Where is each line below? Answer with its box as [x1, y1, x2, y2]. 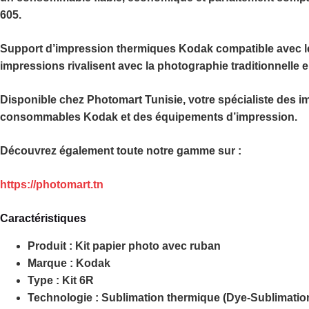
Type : [28, 275, 59, 287]
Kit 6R [59, 275, 94, 287]
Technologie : [28, 292, 99, 304]
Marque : [28, 257, 73, 270]
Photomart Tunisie [87, 94, 183, 106]
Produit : [28, 240, 72, 252]
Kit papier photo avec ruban [72, 240, 221, 252]
